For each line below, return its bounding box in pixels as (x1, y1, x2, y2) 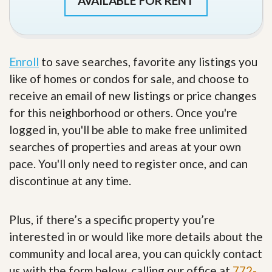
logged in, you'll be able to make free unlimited (9, 123, 247, 137)
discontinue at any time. (9, 174, 131, 188)
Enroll (9, 55, 39, 69)
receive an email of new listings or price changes (9, 89, 257, 103)
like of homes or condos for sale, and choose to (9, 72, 249, 86)
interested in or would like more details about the (9, 229, 263, 244)
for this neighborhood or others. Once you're (9, 106, 237, 120)
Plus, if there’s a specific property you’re (9, 212, 215, 227)
